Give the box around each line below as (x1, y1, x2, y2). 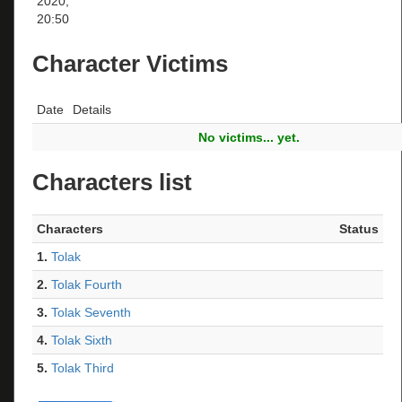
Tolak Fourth (51, 276, 122, 292)
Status (339, 221, 379, 236)
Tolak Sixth (51, 332, 112, 347)
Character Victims (32, 50, 228, 78)
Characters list (32, 169, 192, 197)
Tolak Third (51, 360, 114, 375)
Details (73, 101, 111, 117)
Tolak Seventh (51, 304, 131, 319)
